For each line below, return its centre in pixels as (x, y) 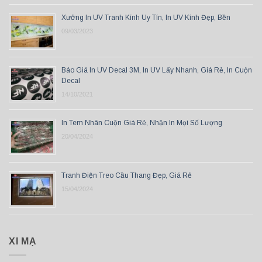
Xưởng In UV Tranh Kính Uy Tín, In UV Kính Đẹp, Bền (146, 17)
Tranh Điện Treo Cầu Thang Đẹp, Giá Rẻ (127, 175)
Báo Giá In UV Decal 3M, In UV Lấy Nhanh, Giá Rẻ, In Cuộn (157, 70)
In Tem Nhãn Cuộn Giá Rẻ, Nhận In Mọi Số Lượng (142, 123)
